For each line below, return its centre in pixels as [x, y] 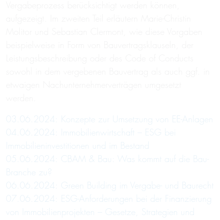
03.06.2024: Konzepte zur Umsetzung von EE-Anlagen [110, 119]
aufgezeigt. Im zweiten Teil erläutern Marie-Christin [98, 19]
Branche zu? [29, 172]
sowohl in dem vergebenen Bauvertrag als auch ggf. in [108, 72]
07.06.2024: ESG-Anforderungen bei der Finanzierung [109, 199]
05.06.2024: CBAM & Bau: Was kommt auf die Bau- [107, 159]
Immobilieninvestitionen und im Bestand [78, 146]
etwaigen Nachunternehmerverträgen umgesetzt [94, 85]
